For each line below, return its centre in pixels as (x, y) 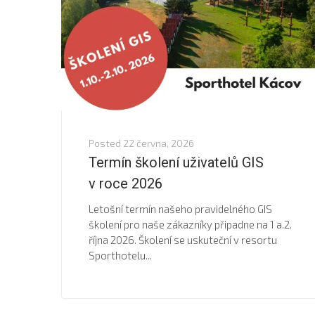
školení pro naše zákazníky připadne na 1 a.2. (190, 225)
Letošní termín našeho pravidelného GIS (180, 209)
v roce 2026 (126, 184)
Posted (106, 143)
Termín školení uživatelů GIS (176, 163)
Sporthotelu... (120, 256)
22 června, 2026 (159, 143)
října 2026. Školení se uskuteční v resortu (183, 240)
